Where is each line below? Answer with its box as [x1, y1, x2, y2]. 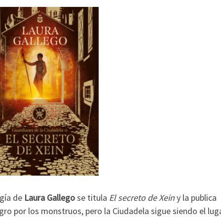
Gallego [47, 192, 75, 204]
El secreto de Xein [109, 192, 175, 204]
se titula [75, 192, 109, 204]
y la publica [175, 192, 217, 204]
